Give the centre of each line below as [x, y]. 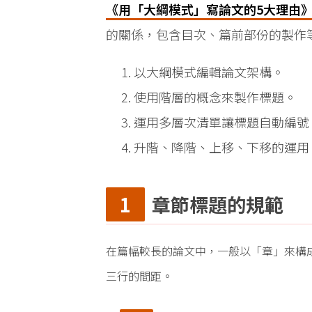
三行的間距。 [139, 276]
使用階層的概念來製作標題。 [215, 96]
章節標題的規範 [218, 205]
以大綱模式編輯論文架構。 [209, 71]
